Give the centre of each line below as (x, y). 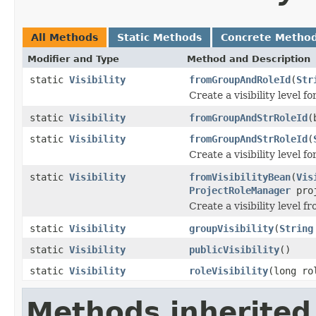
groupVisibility (231, 228)
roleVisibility (229, 271)
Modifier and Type (73, 59)
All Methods (65, 37)
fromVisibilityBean (240, 177)
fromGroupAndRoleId (240, 79)
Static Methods (159, 37)
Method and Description (249, 59)
